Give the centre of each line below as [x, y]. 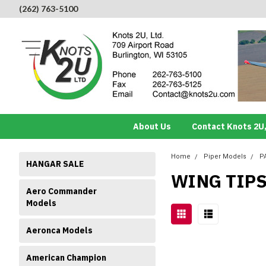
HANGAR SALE [55, 164]
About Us [152, 126]
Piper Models [225, 156]
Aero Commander [61, 191]
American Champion [66, 258]
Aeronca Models [59, 230]
